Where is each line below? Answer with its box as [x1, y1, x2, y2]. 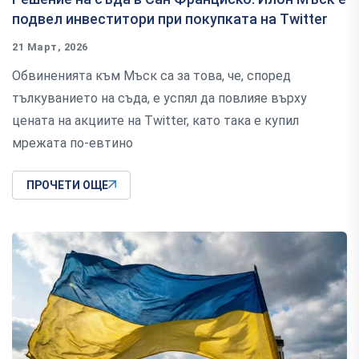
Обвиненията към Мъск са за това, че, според [12, 67, 291, 83]
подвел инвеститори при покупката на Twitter [12, 10, 328, 27]
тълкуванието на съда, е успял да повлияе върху [12, 90, 307, 106]
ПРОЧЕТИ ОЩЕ [26, 178, 108, 192]
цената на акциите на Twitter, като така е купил [12, 112, 299, 128]
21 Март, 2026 [12, 40, 88, 53]
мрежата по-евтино [12, 135, 133, 151]
